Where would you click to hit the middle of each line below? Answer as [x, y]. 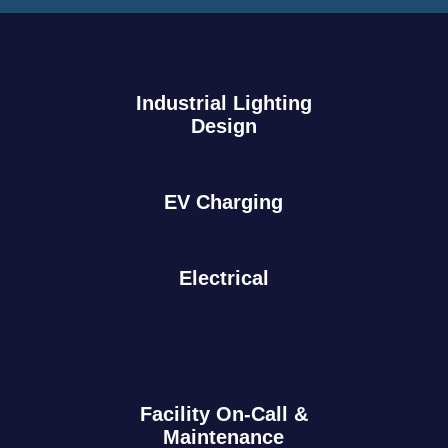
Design [223, 125]
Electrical [223, 277]
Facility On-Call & [223, 413]
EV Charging [224, 201]
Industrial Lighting [223, 102]
